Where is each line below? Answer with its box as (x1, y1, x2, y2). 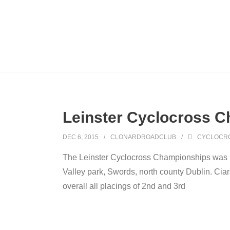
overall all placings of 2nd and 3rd (62, 182, 185, 190)
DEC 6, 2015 (62, 133, 99, 141)
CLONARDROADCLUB (110, 133, 176, 141)
